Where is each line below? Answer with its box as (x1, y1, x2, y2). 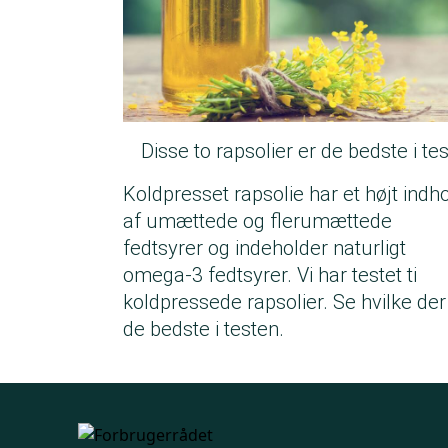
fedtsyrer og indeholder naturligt (123, 236, 406, 261)
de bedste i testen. (123, 317, 284, 342)
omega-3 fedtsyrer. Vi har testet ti (123, 263, 417, 288)
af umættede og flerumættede (123, 209, 392, 234)
